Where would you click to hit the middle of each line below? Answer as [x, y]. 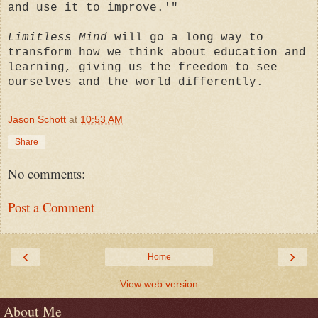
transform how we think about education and [157, 53]
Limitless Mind [57, 38]
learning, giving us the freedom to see [143, 68]
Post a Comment [51, 207]
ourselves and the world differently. [136, 83]
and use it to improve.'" [93, 8]
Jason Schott [37, 120]
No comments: [46, 173]
